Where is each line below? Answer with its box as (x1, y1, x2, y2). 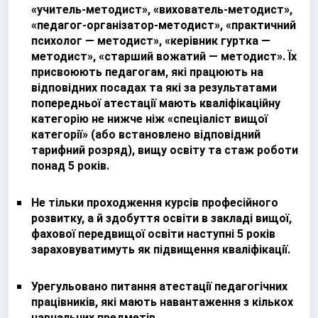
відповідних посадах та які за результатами (31, 80, 277, 94)
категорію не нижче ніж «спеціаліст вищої (31, 111, 268, 126)
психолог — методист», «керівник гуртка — (31, 33, 270, 48)
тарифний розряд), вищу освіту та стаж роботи (31, 143, 298, 157)
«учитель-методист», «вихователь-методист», (31, 2, 292, 16)
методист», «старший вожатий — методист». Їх (31, 49, 297, 63)
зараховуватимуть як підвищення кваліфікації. (31, 242, 290, 256)
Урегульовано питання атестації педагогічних (31, 279, 287, 293)
